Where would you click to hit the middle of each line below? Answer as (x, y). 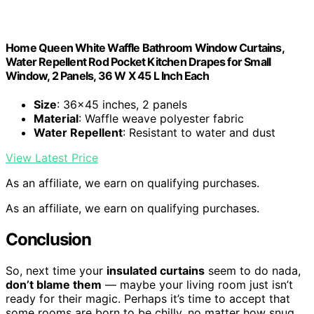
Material (56, 119)
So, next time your (56, 270)
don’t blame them (54, 284)
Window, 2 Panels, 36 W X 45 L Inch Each (107, 75)
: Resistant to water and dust (199, 133)
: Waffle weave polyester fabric (161, 119)
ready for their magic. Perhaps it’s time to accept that (148, 298)
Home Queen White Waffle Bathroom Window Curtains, (145, 47)
